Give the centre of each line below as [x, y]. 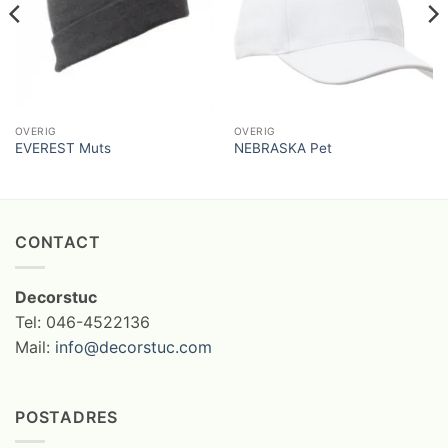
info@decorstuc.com [133, 346]
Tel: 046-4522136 [82, 321]
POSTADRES [67, 416]
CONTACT [58, 242]
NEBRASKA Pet [282, 148]
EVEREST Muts [62, 148]
